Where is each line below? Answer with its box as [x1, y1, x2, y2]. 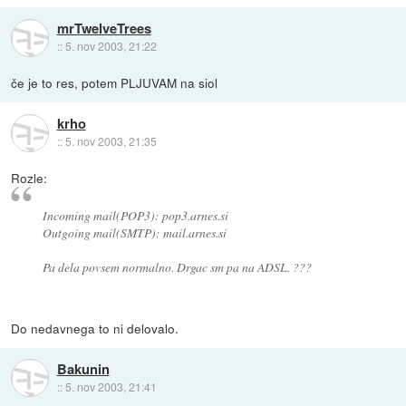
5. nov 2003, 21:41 [64, 378, 157, 394]
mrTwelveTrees [56, 18, 151, 39]
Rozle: [11, 168, 48, 187]
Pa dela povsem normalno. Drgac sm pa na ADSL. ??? [42, 257, 312, 275]
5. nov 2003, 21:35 [64, 133, 157, 150]
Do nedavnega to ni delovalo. [11, 318, 179, 337]
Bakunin [56, 358, 110, 379]
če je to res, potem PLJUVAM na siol [11, 72, 218, 92]
